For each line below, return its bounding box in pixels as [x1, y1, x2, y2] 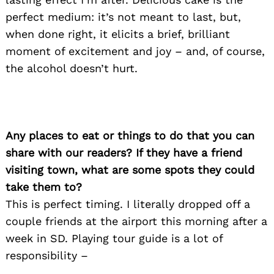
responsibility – [6, 248, 88, 262]
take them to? [6, 180, 82, 193]
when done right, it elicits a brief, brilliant [6, 27, 230, 40]
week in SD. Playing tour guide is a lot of [6, 231, 223, 245]
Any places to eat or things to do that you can [6, 128, 254, 142]
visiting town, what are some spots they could [6, 163, 254, 176]
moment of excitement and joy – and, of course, [6, 44, 265, 57]
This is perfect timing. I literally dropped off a [6, 197, 250, 210]
